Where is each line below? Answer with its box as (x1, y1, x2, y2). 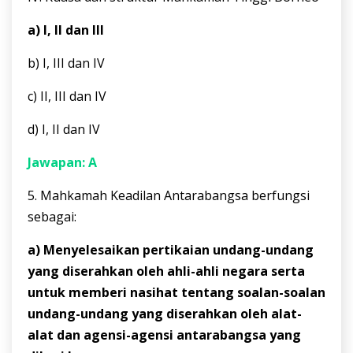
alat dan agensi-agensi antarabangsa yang (28, 326, 301, 344)
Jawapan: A (28, 154, 97, 172)
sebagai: (28, 208, 76, 226)
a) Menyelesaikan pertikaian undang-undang (28, 241, 314, 259)
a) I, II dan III (28, 21, 104, 39)
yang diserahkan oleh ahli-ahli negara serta (28, 262, 305, 281)
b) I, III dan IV (28, 54, 105, 72)
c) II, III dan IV (28, 87, 106, 106)
